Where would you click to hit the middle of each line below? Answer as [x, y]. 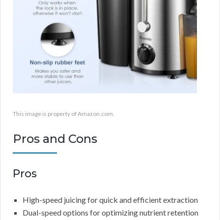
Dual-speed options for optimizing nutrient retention [110, 213]
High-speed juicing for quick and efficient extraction [110, 200]
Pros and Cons [55, 139]
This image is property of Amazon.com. [64, 114]
